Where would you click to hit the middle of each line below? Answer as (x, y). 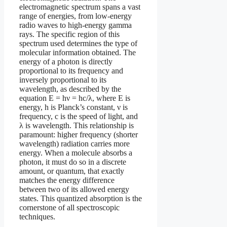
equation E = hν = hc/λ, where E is (75, 98)
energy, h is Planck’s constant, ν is (73, 107)
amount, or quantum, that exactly (72, 171)
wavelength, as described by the (70, 89)
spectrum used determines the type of (78, 43)
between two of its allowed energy (74, 189)
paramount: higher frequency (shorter (79, 134)
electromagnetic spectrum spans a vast (80, 7)
